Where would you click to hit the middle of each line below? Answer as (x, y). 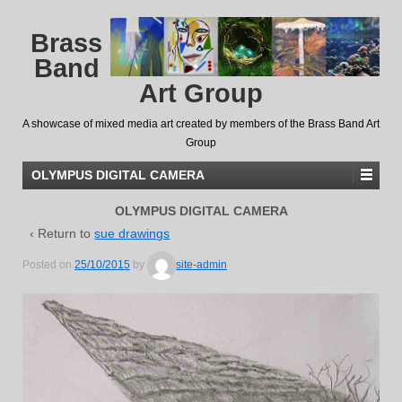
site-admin (201, 264)
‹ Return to (62, 234)
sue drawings (132, 234)
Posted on (48, 264)
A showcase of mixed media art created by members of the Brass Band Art (201, 124)
